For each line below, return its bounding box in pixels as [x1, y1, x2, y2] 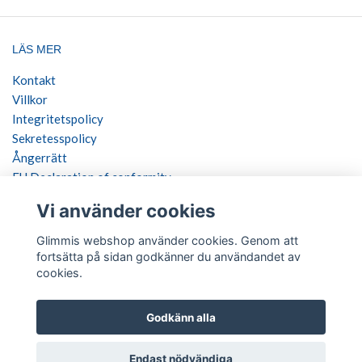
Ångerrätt [12, 149, 67, 165]
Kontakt [12, 72, 56, 87]
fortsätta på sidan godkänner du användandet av [36, 249, 301, 263]
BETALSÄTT [12, 299, 76, 313]
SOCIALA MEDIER [12, 215, 107, 229]
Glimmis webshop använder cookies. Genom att [36, 233, 298, 247]
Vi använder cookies [36, 200, 216, 222]
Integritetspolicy [12, 111, 103, 126]
